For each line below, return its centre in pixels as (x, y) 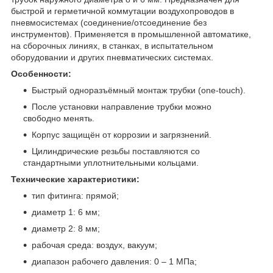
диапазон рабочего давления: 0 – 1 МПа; (114, 261)
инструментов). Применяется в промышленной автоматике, (131, 34)
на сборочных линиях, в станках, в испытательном (112, 45)
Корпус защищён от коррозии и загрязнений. (122, 134)
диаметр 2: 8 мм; (66, 228)
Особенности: (41, 73)
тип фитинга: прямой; (75, 195)
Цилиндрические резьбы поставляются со (116, 151)
